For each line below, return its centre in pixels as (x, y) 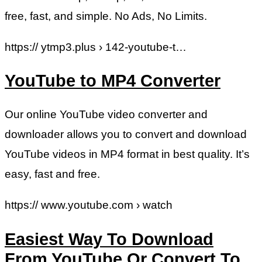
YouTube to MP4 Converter (113, 81)
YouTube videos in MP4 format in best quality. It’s (127, 154)
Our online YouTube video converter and (106, 114)
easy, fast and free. (52, 174)
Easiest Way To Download (109, 239)
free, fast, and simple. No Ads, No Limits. (106, 16)
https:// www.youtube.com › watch (89, 205)
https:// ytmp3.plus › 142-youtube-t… (96, 47)
